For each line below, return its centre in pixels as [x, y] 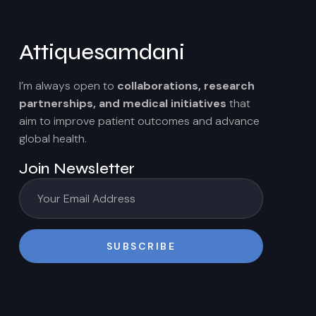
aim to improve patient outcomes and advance [139, 121]
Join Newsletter [77, 168]
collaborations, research [186, 85]
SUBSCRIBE [141, 246]
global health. [53, 138]
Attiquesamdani [102, 52]
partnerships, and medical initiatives [123, 103]
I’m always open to [68, 85]
